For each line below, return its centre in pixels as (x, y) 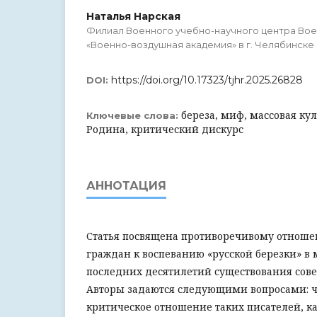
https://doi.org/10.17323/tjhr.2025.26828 (207, 80)
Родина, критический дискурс (165, 129)
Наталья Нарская (133, 16)
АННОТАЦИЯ (126, 186)
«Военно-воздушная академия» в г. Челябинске (200, 45)
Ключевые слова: (134, 115)
